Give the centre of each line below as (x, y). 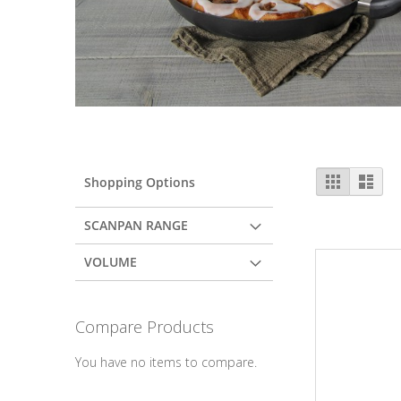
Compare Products (145, 327)
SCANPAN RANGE (136, 225)
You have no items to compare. (166, 363)
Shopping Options (140, 182)
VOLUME (111, 262)
